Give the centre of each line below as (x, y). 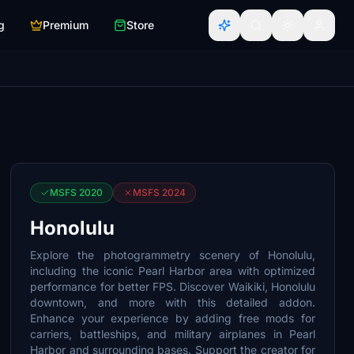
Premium (66, 25)
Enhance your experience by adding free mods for (173, 318)
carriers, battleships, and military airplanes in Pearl (173, 334)
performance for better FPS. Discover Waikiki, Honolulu (173, 286)
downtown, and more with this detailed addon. (173, 302)
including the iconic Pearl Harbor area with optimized (173, 271)
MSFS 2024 (160, 192)
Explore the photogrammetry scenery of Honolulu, (173, 255)
